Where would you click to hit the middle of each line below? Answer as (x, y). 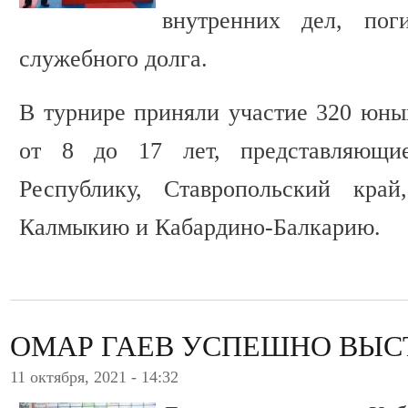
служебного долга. (113, 59)
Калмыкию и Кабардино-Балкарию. (200, 228)
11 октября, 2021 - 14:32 (94, 377)
